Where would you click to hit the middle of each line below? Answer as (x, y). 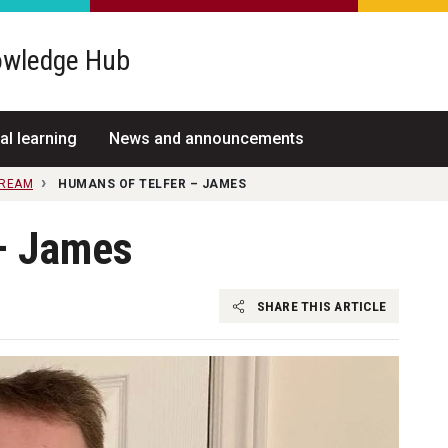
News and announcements (206, 138)
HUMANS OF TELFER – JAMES (152, 183)
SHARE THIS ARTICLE (319, 305)
